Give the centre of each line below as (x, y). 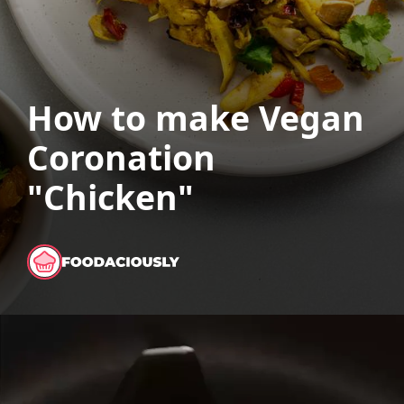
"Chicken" (110, 197)
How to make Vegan (195, 117)
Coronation (121, 157)
